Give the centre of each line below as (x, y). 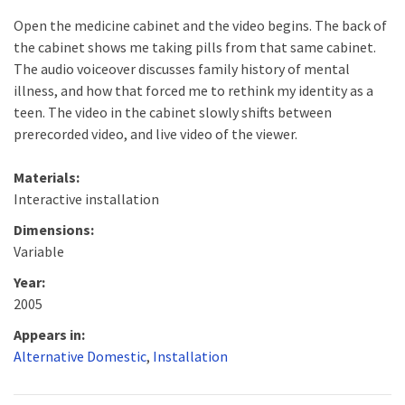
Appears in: (49, 334)
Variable (39, 251)
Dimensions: (54, 229)
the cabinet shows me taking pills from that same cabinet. (195, 47)
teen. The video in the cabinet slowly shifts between (173, 112)
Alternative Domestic (80, 356)
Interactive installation (86, 198)
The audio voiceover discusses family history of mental (182, 68)
